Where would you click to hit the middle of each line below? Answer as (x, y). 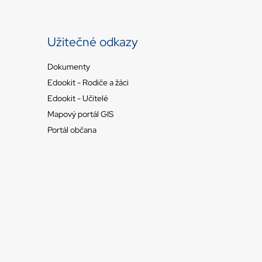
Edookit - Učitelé (78, 98)
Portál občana (72, 130)
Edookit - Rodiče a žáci (88, 82)
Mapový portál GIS (80, 114)
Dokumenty (69, 66)
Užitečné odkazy (94, 42)
